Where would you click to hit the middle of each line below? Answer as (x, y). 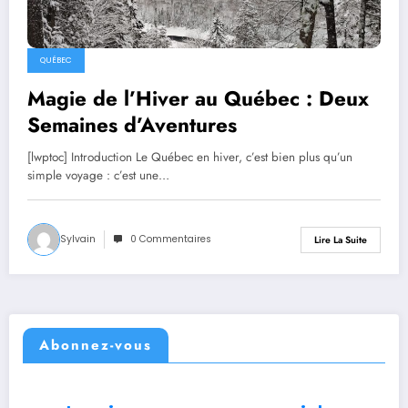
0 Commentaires (171, 240)
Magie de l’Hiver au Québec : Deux (198, 99)
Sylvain (78, 240)
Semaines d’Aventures (132, 125)
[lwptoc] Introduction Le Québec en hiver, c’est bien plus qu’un (190, 158)
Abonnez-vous (96, 345)
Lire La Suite (341, 240)
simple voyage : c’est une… (98, 176)
